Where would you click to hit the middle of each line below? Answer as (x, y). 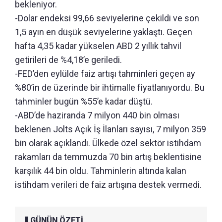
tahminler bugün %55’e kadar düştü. (84, 101)
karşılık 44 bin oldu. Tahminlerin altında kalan (101, 170)
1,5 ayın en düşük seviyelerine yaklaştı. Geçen (104, 32)
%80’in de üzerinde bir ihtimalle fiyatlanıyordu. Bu (110, 87)
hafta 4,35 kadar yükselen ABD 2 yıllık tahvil (98, 46)
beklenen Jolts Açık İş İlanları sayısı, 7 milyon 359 (111, 129)
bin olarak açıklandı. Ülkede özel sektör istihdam (108, 143)
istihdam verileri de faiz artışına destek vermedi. (108, 184)
